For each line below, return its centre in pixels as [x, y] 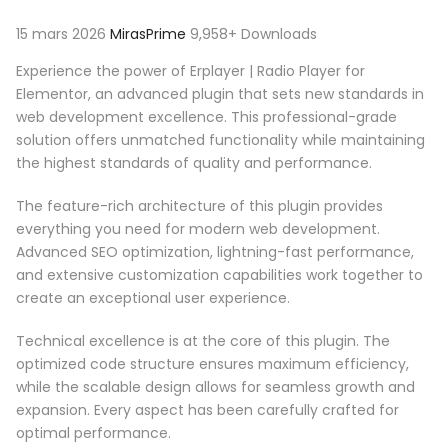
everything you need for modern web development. [198, 228]
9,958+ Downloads [253, 33]
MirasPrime [150, 33]
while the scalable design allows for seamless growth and [215, 386]
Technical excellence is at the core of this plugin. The [203, 340]
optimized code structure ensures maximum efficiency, [212, 363]
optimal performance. [93, 432]
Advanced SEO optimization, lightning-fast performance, [215, 251]
